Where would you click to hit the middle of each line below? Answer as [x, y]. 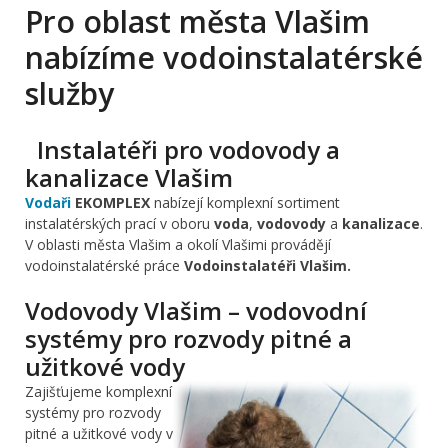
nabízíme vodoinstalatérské [224, 57]
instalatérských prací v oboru [119, 223]
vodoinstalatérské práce [104, 265]
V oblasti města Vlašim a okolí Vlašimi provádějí [178, 244]
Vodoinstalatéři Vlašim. [267, 265]
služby [69, 93]
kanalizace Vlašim [129, 177]
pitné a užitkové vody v [99, 433]
